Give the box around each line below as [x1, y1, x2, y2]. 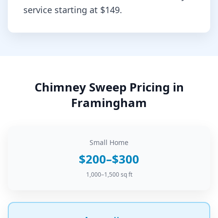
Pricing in [126, 79, 184, 95]
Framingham [71, 94, 147, 110]
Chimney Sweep [34, 79, 127, 95]
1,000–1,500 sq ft [86, 170, 132, 179]
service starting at [23, 4, 100, 16]
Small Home [90, 138, 128, 147]
